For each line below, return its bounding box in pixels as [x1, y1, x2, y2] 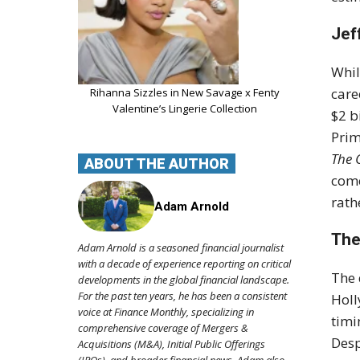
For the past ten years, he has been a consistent [78, 288, 287, 304]
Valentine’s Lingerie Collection [112, 100, 257, 116]
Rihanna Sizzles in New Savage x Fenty [89, 84, 280, 100]
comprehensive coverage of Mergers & [78, 321, 248, 336]
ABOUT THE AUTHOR [84, 154, 229, 172]
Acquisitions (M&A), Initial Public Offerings [78, 337, 265, 352]
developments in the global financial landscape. [78, 272, 289, 288]
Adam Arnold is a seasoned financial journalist [78, 240, 284, 256]
